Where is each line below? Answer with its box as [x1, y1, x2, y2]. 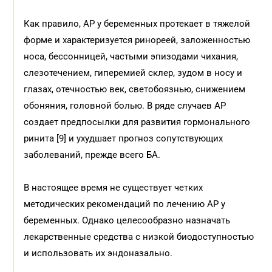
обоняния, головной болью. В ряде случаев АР [24, 100, 226, 111]
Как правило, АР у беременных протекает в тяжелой [24, 18, 251, 29]
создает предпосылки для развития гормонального [24, 117, 251, 127]
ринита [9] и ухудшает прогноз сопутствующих [24, 133, 223, 144]
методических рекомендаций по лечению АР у [24, 199, 226, 209]
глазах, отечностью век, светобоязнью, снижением [24, 84, 246, 95]
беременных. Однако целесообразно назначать [24, 215, 231, 226]
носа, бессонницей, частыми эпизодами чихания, [24, 51, 239, 62]
